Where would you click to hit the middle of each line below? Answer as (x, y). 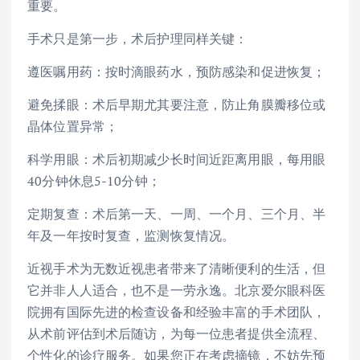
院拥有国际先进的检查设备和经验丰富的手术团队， (177, 312)
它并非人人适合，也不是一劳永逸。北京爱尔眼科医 (177, 290)
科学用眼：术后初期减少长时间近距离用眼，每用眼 (177, 160)
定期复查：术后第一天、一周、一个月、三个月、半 (177, 214)
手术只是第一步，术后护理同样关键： (138, 38)
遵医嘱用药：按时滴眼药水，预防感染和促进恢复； (177, 72)
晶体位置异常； (73, 127)
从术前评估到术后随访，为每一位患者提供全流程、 (177, 334)
